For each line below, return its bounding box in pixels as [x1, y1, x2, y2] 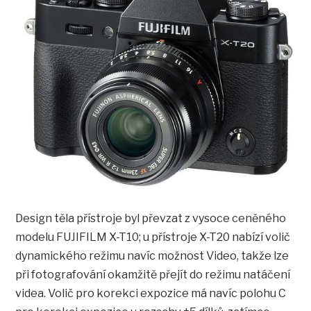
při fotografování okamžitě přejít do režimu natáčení [15, 267, 291, 281]
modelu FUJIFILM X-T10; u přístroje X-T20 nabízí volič [15, 230, 291, 244]
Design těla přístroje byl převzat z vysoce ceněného [15, 211, 287, 225]
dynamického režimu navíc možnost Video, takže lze [15, 249, 289, 262]
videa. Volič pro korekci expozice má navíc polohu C [15, 286, 287, 300]
